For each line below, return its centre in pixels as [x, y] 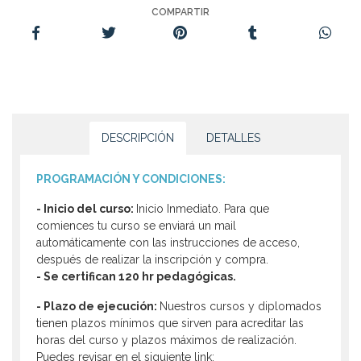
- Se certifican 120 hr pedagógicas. [136, 277]
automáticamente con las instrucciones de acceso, [168, 243]
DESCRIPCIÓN [137, 138]
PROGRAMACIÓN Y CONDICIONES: [131, 179]
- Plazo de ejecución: [98, 307]
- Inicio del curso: [86, 209]
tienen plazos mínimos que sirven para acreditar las [170, 324]
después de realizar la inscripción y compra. [152, 260]
